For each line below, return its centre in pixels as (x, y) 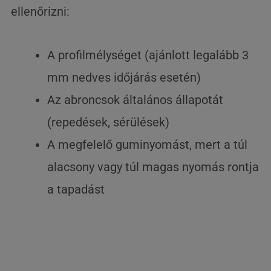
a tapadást (76, 189)
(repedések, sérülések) (109, 122)
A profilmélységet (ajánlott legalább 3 (148, 55)
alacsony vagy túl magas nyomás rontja (153, 167)
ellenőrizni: (41, 11)
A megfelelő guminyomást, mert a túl (148, 145)
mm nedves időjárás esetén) (124, 77)
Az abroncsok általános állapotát (135, 100)
